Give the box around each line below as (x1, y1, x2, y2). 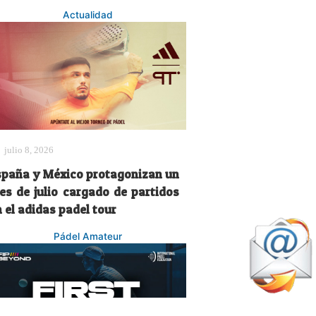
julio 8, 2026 (4, 144, 54, 155)
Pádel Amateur (53, 230, 122, 242)
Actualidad (62, 9, 113, 21)
